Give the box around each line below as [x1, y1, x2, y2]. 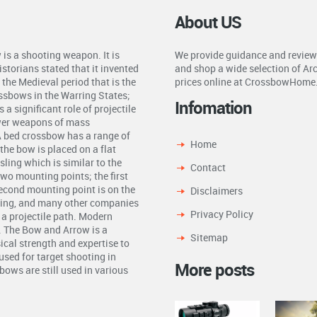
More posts [174, 258, 254, 281]
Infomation [174, 96, 252, 119]
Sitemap [190, 230, 228, 244]
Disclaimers [190, 183, 243, 197]
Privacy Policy [190, 207, 253, 221]
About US [174, 10, 241, 33]
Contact [190, 160, 226, 174]
